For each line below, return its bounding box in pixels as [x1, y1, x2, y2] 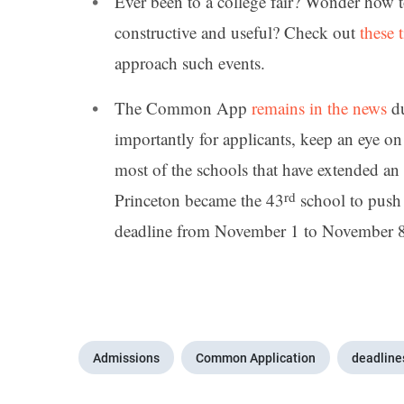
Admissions [93, 350, 160, 365]
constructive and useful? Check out [115, 21, 360, 44]
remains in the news [252, 96, 387, 119]
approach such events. [115, 51, 265, 75]
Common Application [196, 350, 316, 365]
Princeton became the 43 [115, 188, 284, 211]
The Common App [115, 96, 252, 119]
